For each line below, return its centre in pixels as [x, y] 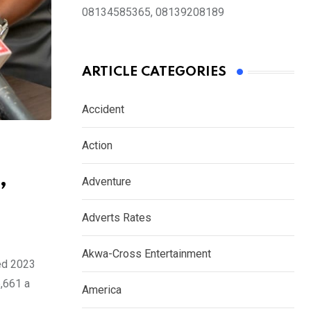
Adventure [107, 182]
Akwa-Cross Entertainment [146, 254]
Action [97, 146]
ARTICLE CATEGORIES [154, 72]
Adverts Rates [117, 218]
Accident [103, 110]
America [102, 290]
